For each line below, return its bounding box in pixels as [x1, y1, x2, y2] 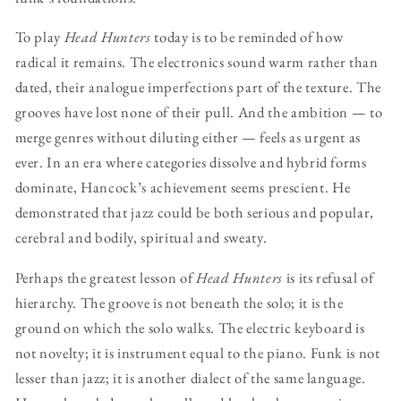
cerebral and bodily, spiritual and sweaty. [14, 227, 268, 248]
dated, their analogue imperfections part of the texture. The [14, 77, 382, 98]
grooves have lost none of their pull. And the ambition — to [14, 102, 383, 123]
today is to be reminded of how [150, 27, 344, 47]
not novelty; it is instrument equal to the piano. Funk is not [14, 342, 380, 363]
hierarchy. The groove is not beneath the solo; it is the [14, 292, 344, 312]
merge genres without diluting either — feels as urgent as [14, 127, 362, 148]
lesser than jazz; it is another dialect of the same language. [14, 367, 366, 388]
